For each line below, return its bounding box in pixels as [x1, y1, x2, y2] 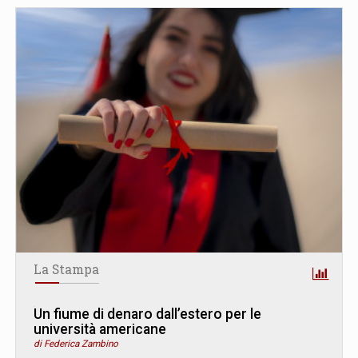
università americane [34, 320, 166, 337]
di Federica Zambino [34, 337, 118, 349]
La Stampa [34, 261, 99, 277]
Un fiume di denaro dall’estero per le [34, 305, 261, 322]
